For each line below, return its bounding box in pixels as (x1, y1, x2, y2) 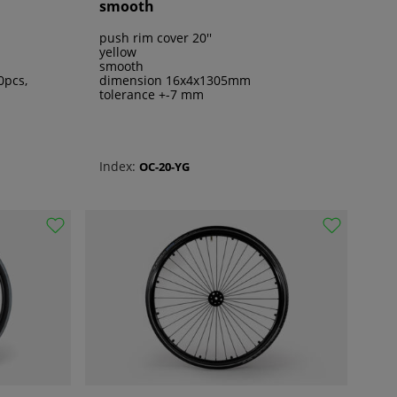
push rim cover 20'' (99, 29, 212, 47)
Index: (99, 158, 136, 175)
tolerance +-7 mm (99, 86, 204, 104)
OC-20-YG (139, 158, 190, 175)
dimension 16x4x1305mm (99, 72, 251, 90)
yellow (99, 43, 136, 61)
